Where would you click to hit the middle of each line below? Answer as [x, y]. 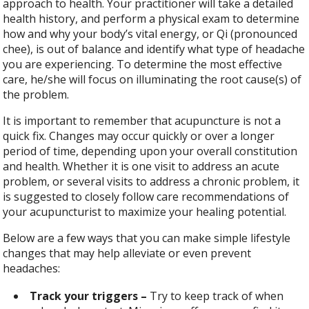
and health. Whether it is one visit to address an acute [141, 166]
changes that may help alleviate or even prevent [127, 253]
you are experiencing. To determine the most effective [143, 64]
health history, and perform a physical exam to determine [151, 18]
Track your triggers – [89, 296]
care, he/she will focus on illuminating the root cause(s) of [152, 79]
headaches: [32, 268]
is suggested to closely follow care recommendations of [146, 196]
